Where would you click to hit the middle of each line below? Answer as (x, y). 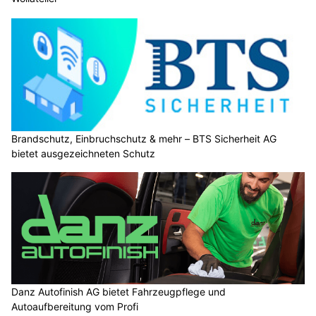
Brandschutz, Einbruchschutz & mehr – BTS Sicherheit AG (144, 138)
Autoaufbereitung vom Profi (75, 307)
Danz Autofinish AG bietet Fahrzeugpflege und (119, 292)
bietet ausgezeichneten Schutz (83, 153)
